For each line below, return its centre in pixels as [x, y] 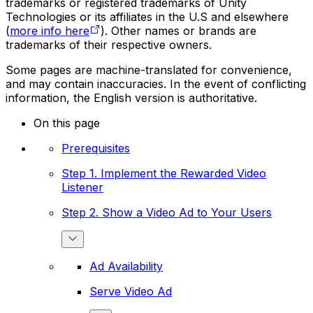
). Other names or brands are [179, 30]
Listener [82, 187]
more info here [50, 30]
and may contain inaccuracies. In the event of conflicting [156, 83]
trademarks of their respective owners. [109, 44]
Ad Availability [126, 266]
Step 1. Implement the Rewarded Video [164, 173]
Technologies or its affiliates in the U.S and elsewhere [147, 16]
